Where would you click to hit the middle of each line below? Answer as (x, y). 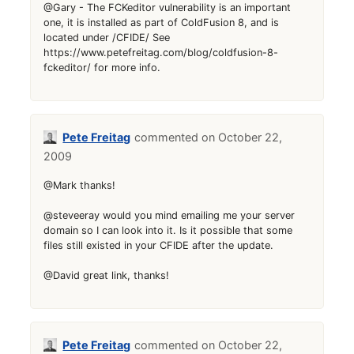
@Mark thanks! (80, 186)
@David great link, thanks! (107, 276)
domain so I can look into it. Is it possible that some (168, 231)
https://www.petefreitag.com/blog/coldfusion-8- (161, 53)
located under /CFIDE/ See (107, 38)
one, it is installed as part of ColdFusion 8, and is (162, 23)
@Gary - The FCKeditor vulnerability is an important (168, 8)
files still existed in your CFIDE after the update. (159, 246)
